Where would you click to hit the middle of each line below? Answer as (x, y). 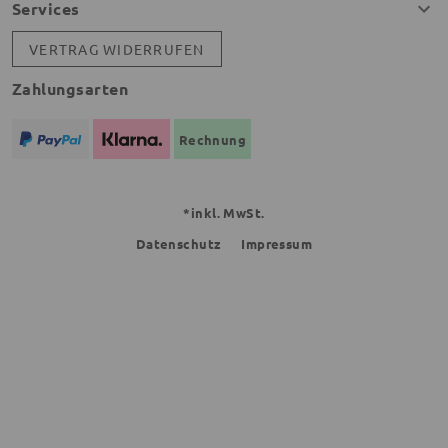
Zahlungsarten (70, 88)
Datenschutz (178, 243)
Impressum (277, 243)
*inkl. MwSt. (224, 212)
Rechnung (212, 139)
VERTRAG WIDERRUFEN (117, 49)
